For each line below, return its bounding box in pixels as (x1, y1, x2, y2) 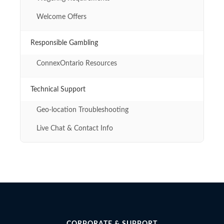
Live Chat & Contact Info (36, 124, 113, 132)
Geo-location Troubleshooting (36, 106, 128, 113)
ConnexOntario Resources (36, 59, 117, 67)
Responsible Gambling (30, 38, 98, 46)
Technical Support (30, 85, 85, 93)
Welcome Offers (36, 13, 86, 20)
